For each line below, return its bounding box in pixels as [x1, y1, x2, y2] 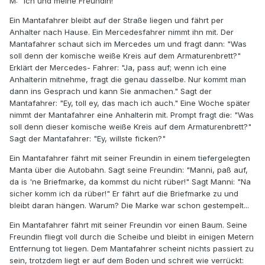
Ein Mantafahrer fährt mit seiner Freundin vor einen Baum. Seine [9, 220, 247, 230]
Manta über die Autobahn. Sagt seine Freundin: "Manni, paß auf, [9, 165, 248, 175]
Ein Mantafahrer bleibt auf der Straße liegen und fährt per [9, 15, 224, 25]
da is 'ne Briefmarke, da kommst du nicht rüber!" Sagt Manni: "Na [9, 177, 251, 187]
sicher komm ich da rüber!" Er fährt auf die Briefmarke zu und [9, 189, 238, 199]
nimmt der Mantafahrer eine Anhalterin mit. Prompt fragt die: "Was [9, 110, 254, 120]
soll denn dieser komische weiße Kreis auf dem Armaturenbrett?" [9, 122, 251, 132]
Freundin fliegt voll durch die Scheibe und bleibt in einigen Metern [9, 232, 254, 242]
